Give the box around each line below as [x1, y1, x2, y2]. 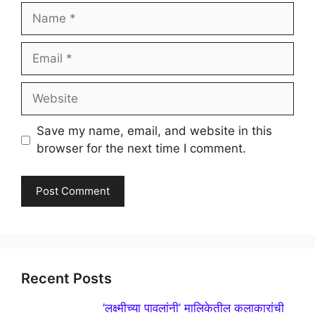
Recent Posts [21, 269, 112, 287]
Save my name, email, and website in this [36, 124, 272, 138]
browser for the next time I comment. [36, 141, 246, 155]
